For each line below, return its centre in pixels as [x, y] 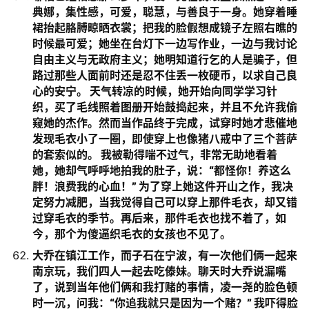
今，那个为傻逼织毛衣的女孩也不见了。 [132, 234]
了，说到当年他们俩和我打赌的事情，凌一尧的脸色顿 [165, 287]
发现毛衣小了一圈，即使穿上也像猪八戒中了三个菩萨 [165, 139]
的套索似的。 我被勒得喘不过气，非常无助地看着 [155, 154]
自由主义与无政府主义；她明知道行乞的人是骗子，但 [165, 59]
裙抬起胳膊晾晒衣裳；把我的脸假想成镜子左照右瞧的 [165, 28]
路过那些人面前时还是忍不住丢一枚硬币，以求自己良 [165, 75]
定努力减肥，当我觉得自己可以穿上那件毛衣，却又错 [165, 202]
